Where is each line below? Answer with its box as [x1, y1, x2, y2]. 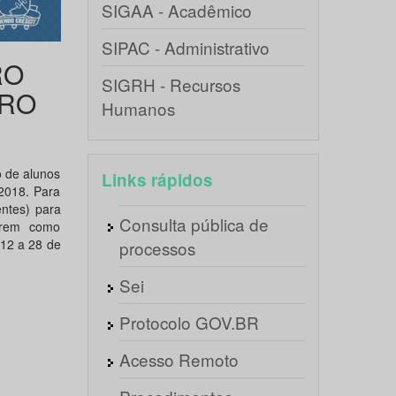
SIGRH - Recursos [101, 72, 240, 96]
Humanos [101, 96, 175, 120]
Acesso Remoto [118, 347, 239, 371]
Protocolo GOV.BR [118, 310, 259, 334]
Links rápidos [101, 168, 213, 192]
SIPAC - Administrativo [101, 35, 270, 59]
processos [118, 236, 195, 260]
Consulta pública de [118, 212, 269, 236]
